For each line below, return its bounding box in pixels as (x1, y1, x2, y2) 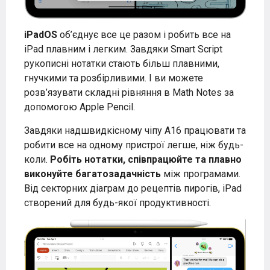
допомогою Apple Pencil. (24, 101, 135, 113)
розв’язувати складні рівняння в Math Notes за (24, 87, 234, 99)
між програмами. (161, 168, 240, 180)
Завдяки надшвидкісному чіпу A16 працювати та (24, 125, 246, 137)
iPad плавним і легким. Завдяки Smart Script (24, 43, 222, 55)
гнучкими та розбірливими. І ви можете (24, 72, 203, 84)
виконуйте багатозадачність (24, 168, 161, 180)
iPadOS (24, 29, 57, 41)
